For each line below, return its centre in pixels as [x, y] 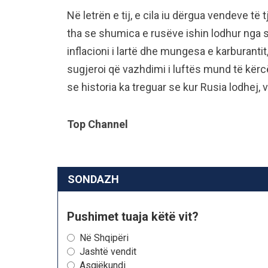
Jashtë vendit [108, 251]
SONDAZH [93, 179]
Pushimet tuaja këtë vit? [133, 216]
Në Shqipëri [104, 237]
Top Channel [98, 124]
